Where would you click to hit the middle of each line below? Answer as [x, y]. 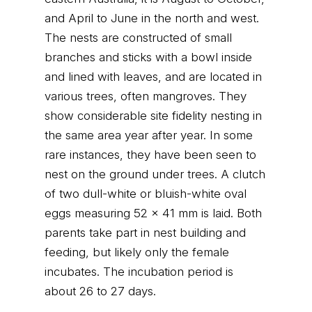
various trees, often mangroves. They [146, 96]
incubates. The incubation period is [139, 272]
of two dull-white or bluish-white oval [146, 194]
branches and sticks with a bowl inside [148, 57]
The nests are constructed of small [138, 38]
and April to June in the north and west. [152, 18]
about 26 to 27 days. [100, 291]
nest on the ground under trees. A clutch [155, 174]
